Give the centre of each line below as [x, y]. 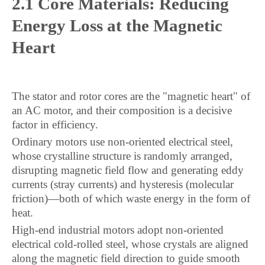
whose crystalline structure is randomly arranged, [122, 156]
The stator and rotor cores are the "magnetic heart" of [131, 96]
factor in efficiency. [55, 125]
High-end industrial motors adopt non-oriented [118, 230]
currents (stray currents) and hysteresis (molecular [123, 184]
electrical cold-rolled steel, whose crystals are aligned [130, 244]
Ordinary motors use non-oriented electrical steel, [122, 142]
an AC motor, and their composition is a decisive [122, 110]
